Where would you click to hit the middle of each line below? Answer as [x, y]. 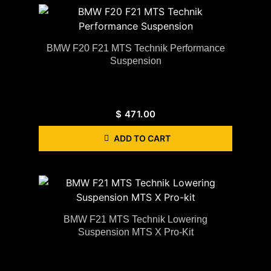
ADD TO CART [142, 138]
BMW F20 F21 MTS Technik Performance [135, 48]
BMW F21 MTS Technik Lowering [135, 219]
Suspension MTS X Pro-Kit [135, 232]
